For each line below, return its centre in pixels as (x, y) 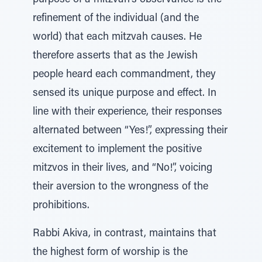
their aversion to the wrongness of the (120, 187)
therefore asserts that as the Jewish (115, 56)
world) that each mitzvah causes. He (117, 37)
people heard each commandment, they (124, 75)
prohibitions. (61, 206)
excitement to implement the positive (117, 150)
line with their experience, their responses (127, 112)
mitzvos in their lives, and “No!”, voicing (123, 168)
